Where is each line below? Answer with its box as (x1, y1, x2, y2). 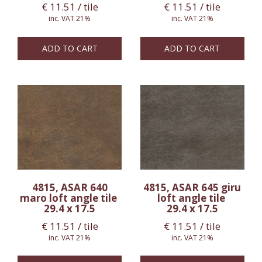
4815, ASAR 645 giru (143, 181, 242, 195)
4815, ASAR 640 (32, 181, 108, 195)
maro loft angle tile (20, 191, 120, 205)
